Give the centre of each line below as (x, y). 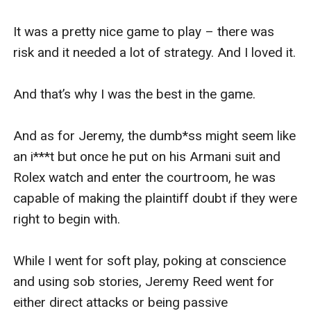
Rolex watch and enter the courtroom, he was (145, 177)
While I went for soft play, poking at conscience (150, 260)
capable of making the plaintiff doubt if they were (155, 198)
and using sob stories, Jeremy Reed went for (144, 281)
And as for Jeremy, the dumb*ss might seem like (155, 135)
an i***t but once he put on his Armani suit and (147, 156)
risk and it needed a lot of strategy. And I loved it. (155, 52)
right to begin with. (69, 219)
